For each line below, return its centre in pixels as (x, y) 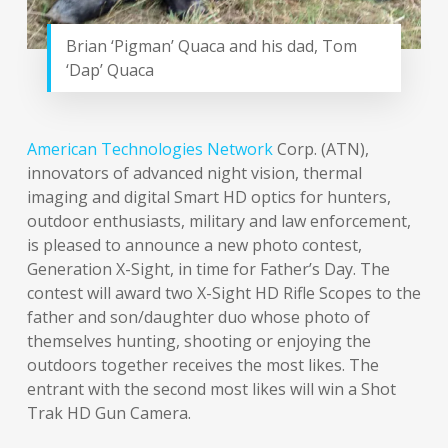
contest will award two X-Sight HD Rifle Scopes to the (223, 293)
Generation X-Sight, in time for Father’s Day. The (208, 269)
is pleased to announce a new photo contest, (194, 245)
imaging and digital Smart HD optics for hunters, (208, 197)
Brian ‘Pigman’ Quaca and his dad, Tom (211, 46)
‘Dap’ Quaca (109, 70)
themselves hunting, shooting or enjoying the (198, 341)
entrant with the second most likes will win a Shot (211, 389)
